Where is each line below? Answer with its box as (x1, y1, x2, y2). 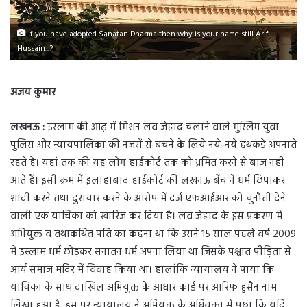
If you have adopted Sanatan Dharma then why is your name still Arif (26, 28, 269, 40)
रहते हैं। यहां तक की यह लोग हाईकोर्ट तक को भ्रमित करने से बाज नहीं (10, 155, 284, 171)
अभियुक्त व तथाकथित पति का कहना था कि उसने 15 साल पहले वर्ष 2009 (10, 226, 296, 243)
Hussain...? (17, 42, 53, 55)
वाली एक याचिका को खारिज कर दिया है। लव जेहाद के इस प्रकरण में (10, 208, 282, 225)
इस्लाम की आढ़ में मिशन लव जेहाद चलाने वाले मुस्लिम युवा (45, 119, 279, 136)
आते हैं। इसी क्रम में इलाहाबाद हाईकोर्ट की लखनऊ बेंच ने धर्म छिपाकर (10, 173, 285, 189)
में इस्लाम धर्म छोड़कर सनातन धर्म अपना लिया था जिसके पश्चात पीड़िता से (10, 244, 291, 260)
